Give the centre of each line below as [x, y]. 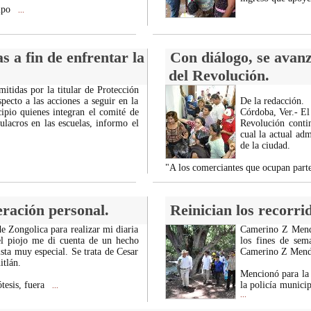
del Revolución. [219, 75]
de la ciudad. [265, 145]
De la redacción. [272, 101]
